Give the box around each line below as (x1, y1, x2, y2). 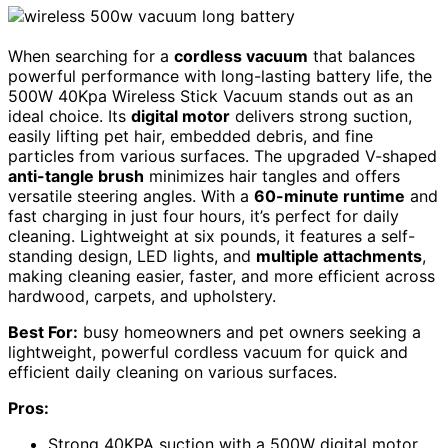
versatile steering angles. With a (8, 185, 254, 206)
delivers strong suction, (230, 105, 412, 126)
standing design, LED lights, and (8, 245, 256, 266)
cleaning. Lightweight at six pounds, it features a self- (8, 225, 415, 246)
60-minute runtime (254, 185, 405, 206)
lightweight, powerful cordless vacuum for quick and (8, 341, 408, 362)
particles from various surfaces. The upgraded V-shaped (8, 145, 437, 166)
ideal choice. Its (8, 105, 131, 126)
